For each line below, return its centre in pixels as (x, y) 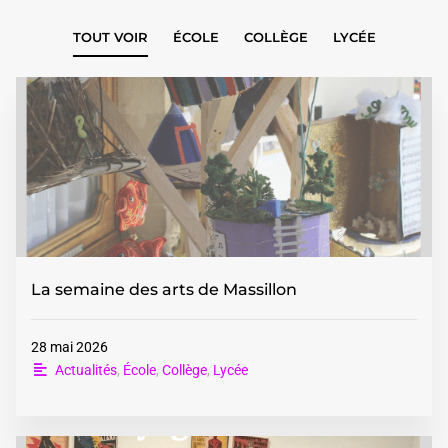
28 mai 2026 (69, 347)
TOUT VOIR (110, 37)
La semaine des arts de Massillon (164, 289)
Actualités (86, 370)
